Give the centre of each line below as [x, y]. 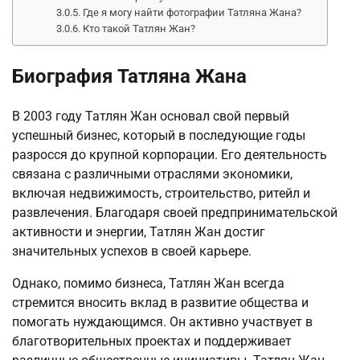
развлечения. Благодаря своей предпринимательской [175, 212]
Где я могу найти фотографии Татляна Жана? [192, 12]
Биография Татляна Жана [129, 76]
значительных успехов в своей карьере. [132, 251]
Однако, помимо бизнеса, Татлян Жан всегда [148, 283]
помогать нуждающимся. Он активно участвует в [162, 321]
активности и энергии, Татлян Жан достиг [139, 231]
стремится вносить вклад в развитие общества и [160, 302]
